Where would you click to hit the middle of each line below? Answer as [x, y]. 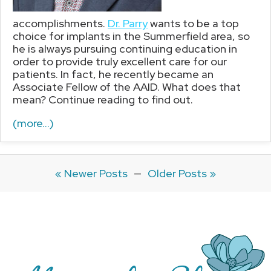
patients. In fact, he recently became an [113, 74]
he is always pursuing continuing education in [125, 48]
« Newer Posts [91, 173]
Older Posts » [182, 173]
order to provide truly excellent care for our [120, 61]
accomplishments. [60, 23]
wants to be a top [193, 23]
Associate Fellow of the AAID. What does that [127, 87]
